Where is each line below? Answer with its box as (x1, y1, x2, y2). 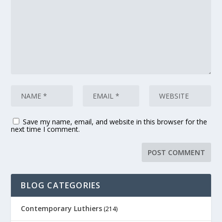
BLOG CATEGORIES (21, 179, 101, 191)
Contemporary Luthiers (21, 203, 103, 213)
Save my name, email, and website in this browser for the (23, 116, 208, 126)
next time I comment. (11, 124, 80, 134)
